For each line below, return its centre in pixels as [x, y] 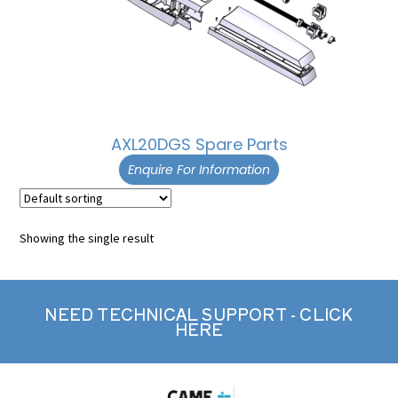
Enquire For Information [199, 169]
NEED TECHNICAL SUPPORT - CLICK [199, 314]
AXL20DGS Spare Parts [199, 144]
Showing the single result [87, 238]
